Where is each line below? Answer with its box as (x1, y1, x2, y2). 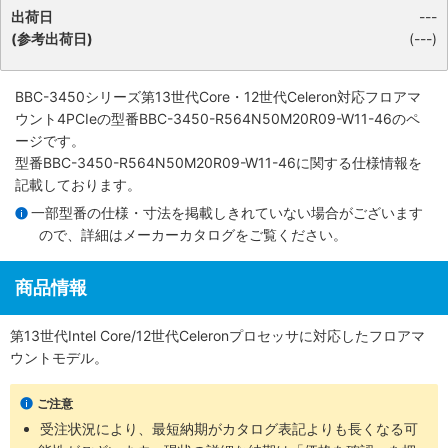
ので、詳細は (39, 225, 123, 243)
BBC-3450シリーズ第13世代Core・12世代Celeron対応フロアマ (15, 88, 421, 105)
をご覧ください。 (235, 225, 347, 243)
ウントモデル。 (10, 348, 108, 366)
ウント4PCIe (15, 110, 97, 127)
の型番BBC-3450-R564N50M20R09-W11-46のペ (97, 110, 420, 127)
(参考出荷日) (11, 30, 93, 47)
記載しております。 (15, 176, 141, 193)
